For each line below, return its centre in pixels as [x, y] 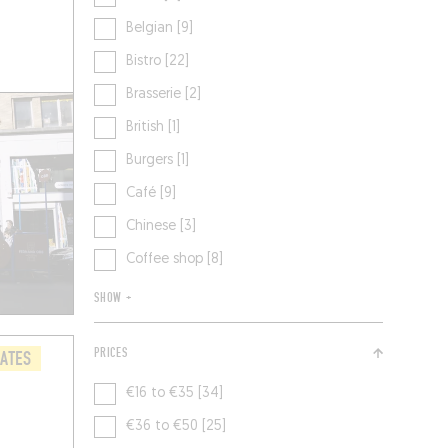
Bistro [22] [158, 62]
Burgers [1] [158, 161]
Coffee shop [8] [175, 260]
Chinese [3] [161, 227]
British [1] [153, 128]
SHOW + [113, 298]
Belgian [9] [160, 29]
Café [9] [151, 194]
